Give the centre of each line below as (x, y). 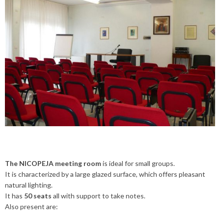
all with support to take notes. (98, 195)
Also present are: (31, 206)
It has (14, 195)
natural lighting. (29, 185)
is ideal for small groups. (138, 163)
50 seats (37, 195)
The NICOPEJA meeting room (53, 163)
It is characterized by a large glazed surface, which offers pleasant (105, 174)
